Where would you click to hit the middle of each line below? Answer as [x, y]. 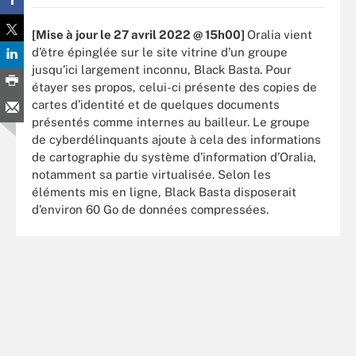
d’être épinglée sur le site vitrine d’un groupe [160, 52]
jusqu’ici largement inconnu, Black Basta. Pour [162, 69]
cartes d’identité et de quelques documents [156, 104]
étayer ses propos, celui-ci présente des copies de [174, 87]
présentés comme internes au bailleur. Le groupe [171, 122]
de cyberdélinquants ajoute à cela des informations [176, 139]
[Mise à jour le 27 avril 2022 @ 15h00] [139, 34]
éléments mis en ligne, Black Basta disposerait [164, 192]
